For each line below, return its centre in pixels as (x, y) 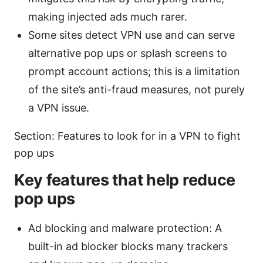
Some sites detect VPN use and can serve (131, 35)
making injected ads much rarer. (108, 16)
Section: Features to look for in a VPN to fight (127, 136)
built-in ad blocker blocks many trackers (128, 246)
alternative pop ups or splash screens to (128, 53)
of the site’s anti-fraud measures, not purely (136, 89)
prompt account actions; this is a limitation (134, 71)
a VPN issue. (59, 107)
